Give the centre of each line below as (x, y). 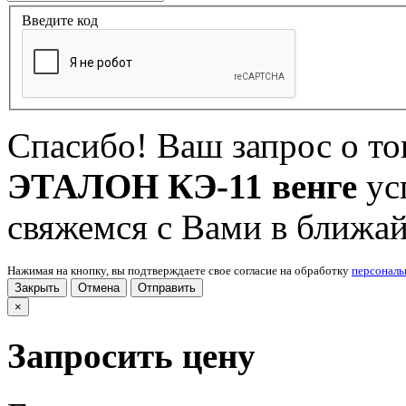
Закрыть (37, 287)
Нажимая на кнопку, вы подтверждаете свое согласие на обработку (179, 270)
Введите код (60, 20)
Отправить (167, 287)
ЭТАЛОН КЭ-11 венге (187, 186)
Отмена (99, 287)
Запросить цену (131, 356)
